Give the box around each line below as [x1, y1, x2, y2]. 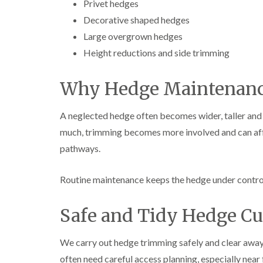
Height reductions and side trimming [83, 47, 230, 58]
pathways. [60, 143, 100, 154]
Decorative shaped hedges [83, 14, 190, 25]
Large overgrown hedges [83, 31, 183, 42]
